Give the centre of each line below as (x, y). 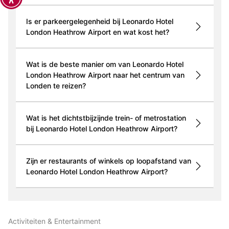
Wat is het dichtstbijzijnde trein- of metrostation (106, 118)
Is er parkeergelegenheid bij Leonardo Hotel (99, 21)
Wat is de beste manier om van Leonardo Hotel (105, 64)
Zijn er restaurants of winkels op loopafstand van (108, 161)
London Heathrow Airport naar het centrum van (105, 75)
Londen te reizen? (56, 86)
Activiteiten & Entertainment (54, 221)
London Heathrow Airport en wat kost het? (97, 32)
